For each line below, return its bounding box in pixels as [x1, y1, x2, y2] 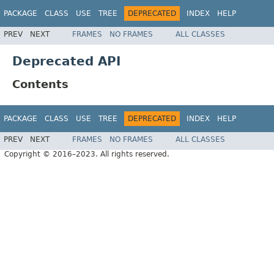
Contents [12, 77, 68, 91]
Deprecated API [12, 53, 120, 68]
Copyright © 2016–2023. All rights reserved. [4, 150, 169, 159]
